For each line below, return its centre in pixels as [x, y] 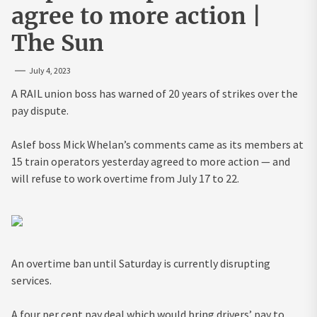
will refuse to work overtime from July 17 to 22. [125, 178]
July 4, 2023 [50, 70]
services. [31, 280]
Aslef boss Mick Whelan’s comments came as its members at [157, 144]
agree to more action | [137, 16]
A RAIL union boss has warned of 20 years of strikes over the [155, 93]
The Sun [58, 43]
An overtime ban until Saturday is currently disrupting [141, 263]
